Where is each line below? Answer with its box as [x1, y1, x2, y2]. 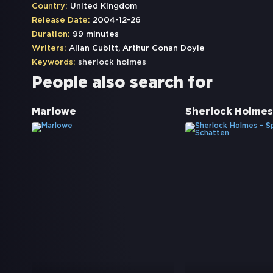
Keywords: [32, 59, 76, 66]
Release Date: [32, 17, 90, 24]
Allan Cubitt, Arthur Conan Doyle [66, 45, 205, 52]
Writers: [32, 45, 66, 52]
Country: [32, 3, 68, 10]
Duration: [32, 31, 70, 38]
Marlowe [32, 107, 76, 117]
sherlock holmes [78, 59, 146, 66]
